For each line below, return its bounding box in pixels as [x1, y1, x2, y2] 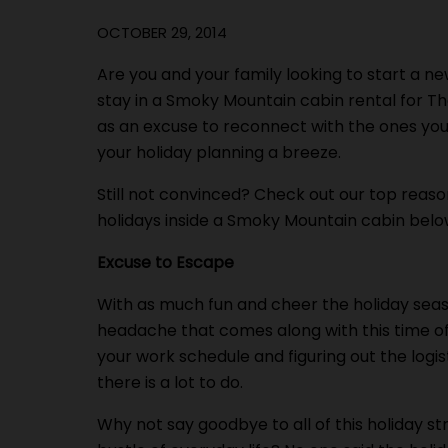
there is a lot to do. [97, 371, 243, 394]
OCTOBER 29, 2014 [97, 22, 227, 43]
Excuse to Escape [97, 251, 234, 274]
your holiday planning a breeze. [97, 141, 341, 164]
